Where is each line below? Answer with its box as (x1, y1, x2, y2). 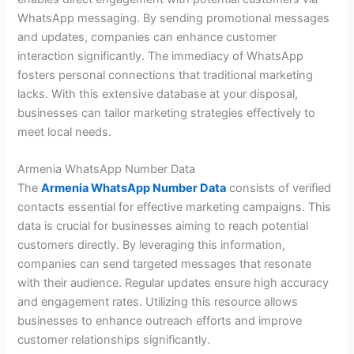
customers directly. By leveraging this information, (17, 238, 286, 253)
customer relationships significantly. (17, 333, 211, 348)
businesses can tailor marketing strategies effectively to (17, 105, 316, 120)
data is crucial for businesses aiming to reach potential (17, 219, 309, 234)
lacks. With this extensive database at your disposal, (17, 86, 299, 101)
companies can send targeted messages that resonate (17, 257, 312, 272)
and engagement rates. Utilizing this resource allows (17, 295, 299, 310)
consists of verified (226, 181, 332, 196)
